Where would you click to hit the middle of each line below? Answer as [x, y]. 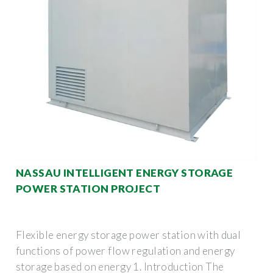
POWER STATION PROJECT [88, 188]
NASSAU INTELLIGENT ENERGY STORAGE [125, 172]
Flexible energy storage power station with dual [129, 235]
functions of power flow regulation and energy [126, 250]
